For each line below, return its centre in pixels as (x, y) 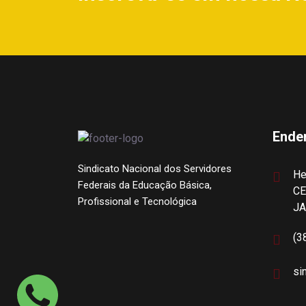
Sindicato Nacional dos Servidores (155, 169)
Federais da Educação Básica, (145, 185)
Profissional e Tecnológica (137, 202)
